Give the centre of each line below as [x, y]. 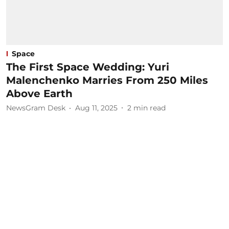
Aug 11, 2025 [96, 108]
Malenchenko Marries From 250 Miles [107, 80]
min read [150, 108]
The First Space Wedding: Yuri [88, 67]
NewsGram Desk [36, 108]
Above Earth [39, 93]
